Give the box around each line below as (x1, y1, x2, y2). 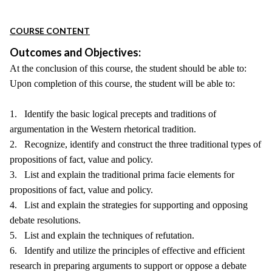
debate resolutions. (10, 215, 81, 225)
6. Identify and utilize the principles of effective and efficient (10, 245, 245, 256)
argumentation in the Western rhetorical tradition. (10, 124, 196, 134)
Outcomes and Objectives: (10, 46, 141, 59)
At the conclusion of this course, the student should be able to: (10, 63, 246, 73)
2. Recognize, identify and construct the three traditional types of (10, 139, 261, 149)
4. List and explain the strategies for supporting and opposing (10, 200, 248, 210)
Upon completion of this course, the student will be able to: (10, 78, 235, 89)
